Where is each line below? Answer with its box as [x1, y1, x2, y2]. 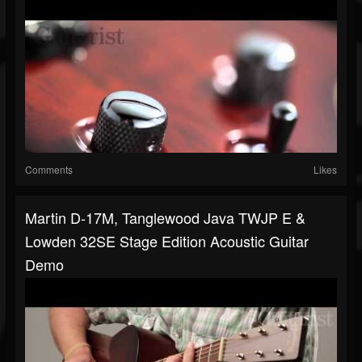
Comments [25, 162, 73, 177]
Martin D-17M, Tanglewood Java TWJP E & [25, 207, 305, 229]
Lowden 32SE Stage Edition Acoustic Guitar [25, 230, 309, 252]
